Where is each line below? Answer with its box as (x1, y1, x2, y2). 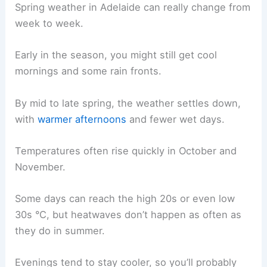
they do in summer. (15, 225, 105, 237)
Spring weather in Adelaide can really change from (15, 1, 251, 14)
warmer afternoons (38, 113, 127, 125)
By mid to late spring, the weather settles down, (15, 97, 241, 109)
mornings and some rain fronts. (15, 65, 162, 77)
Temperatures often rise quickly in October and (15, 144, 237, 157)
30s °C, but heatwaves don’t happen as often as (15, 209, 242, 221)
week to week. (15, 17, 84, 30)
